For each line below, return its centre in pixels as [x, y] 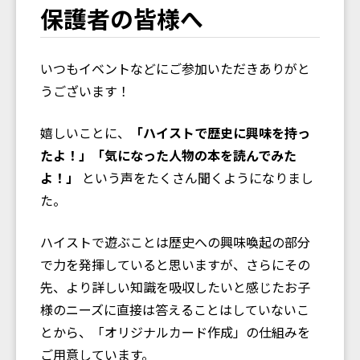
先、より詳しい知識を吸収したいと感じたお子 [175, 286]
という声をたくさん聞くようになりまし [196, 177]
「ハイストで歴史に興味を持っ [220, 132]
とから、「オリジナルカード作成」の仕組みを [175, 331]
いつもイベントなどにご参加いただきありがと [175, 68]
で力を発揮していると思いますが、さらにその [175, 264]
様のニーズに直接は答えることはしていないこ [175, 309]
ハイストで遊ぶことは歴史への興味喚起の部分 [175, 241]
